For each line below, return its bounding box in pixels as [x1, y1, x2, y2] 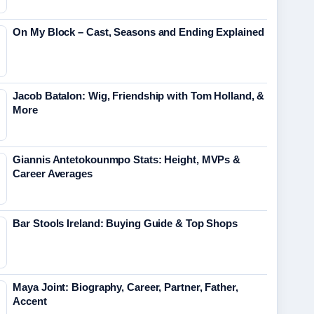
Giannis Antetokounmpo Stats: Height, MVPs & [13, 153, 241, 165]
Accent [13, 295, 47, 307]
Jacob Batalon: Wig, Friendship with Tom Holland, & [13, 90, 265, 102]
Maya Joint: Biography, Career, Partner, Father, [13, 281, 238, 293]
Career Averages [13, 168, 93, 179]
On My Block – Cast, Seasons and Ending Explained [13, 26, 264, 38]
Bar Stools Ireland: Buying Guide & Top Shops [13, 217, 238, 229]
